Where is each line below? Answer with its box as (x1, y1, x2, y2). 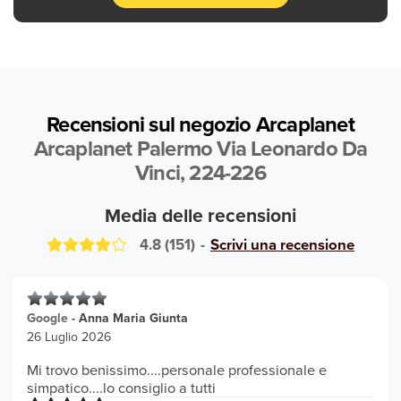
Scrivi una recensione (210, 233, 354, 255)
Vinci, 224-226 (135, 156, 266, 188)
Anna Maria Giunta (79, 308, 188, 327)
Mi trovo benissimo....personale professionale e (27, 358, 327, 380)
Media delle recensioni (105, 200, 296, 229)
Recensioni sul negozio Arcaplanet (47, 107, 354, 140)
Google (27, 308, 68, 327)
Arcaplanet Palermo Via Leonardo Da (33, 132, 368, 164)
